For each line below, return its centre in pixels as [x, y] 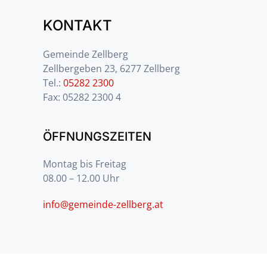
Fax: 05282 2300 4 [82, 97]
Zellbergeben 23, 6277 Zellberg [111, 69]
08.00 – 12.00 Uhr [81, 178]
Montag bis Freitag [85, 164]
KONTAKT [77, 25]
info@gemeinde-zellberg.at [103, 204]
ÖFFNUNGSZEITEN [97, 136]
